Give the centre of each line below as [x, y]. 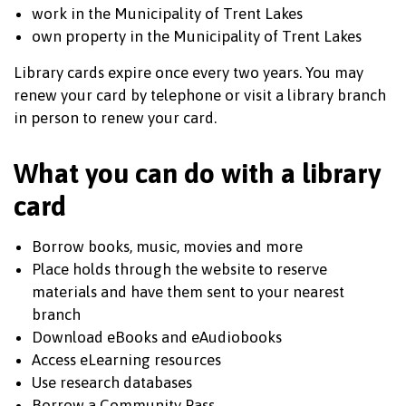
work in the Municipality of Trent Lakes [167, 14]
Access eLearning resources [126, 360]
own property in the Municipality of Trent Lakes [197, 36]
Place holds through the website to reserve [179, 269]
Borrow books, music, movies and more [167, 246]
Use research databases [114, 382]
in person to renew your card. [115, 118]
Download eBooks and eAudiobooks [157, 337]
